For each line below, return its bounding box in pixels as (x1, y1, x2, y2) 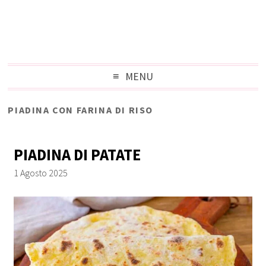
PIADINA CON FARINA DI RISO (8, 103, 154, 116)
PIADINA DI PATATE (14, 144, 141, 164)
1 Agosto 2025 (14, 166, 68, 179)
